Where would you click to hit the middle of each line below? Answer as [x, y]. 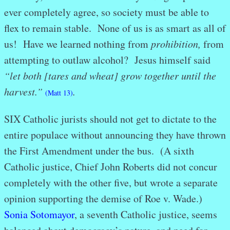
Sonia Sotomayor [39, 215]
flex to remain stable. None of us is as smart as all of [115, 28]
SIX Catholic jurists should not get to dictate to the [110, 119]
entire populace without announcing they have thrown [115, 135]
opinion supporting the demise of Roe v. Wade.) [105, 199]
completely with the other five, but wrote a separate [111, 183]
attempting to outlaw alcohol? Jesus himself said [107, 60]
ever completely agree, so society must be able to [107, 12]
